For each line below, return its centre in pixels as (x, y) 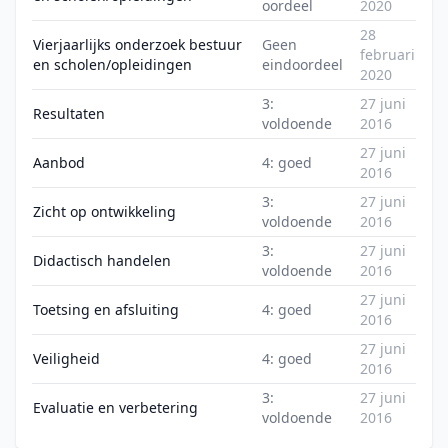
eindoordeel (302, 64)
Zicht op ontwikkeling (104, 211)
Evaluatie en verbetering (115, 407)
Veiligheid (66, 358)
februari (387, 54)
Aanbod (59, 162)
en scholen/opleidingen (112, 64)
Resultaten (69, 113)
